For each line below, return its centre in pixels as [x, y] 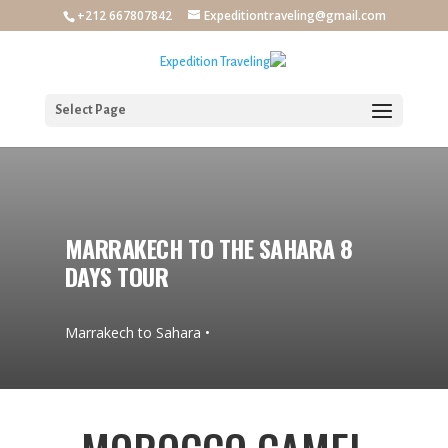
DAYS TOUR [116, 275]
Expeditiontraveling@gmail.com [294, 15]
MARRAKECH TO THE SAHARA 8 [208, 247]
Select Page [90, 110]
